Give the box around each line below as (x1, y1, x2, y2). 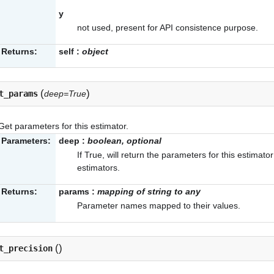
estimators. (77, 163, 120, 173)
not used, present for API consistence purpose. (77, 23, 258, 33)
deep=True (44, 89, 86, 99)
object (82, 46, 108, 57)
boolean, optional (87, 136, 161, 146)
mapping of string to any (97, 187, 201, 197)
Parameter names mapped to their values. (77, 201, 240, 211)
